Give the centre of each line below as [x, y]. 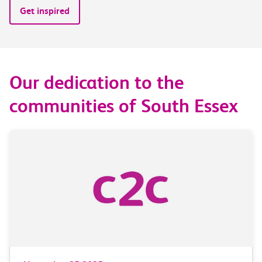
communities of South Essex [124, 106]
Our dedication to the [96, 82]
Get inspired [45, 11]
